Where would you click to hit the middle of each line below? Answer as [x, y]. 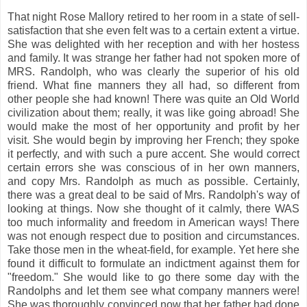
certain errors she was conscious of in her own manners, [153, 167]
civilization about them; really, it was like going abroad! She [153, 112]
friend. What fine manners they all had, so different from [153, 85]
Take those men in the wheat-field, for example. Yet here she [153, 249]
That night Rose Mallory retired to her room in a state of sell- [153, 16]
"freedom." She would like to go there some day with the [153, 277]
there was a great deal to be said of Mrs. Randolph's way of [153, 195]
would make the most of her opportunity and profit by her [153, 126]
